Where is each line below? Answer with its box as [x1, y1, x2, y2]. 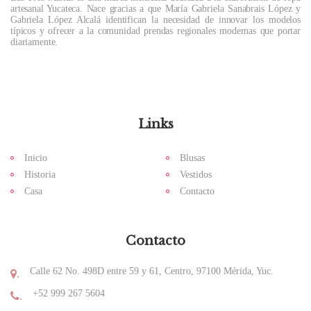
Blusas [180, 153, 205, 164]
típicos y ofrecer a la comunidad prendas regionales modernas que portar [10, 26, 301, 37]
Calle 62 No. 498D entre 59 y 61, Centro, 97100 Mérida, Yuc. [30, 266, 274, 277]
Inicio [24, 153, 47, 164]
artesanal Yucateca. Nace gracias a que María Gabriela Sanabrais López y [10, 3, 301, 15]
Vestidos [180, 169, 212, 180]
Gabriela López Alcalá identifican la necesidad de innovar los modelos [10, 15, 301, 26]
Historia [24, 169, 56, 180]
